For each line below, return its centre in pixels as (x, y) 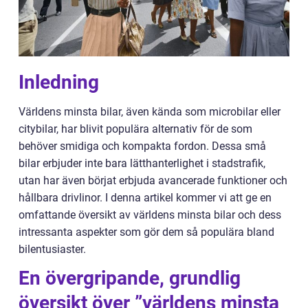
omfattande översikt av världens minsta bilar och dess (150, 215)
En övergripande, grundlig (130, 278)
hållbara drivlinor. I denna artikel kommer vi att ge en (145, 198)
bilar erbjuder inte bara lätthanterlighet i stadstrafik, (142, 163)
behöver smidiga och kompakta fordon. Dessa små (142, 146)
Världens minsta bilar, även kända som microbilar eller (150, 112)
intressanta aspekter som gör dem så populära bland (146, 232)
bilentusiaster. (52, 249)
